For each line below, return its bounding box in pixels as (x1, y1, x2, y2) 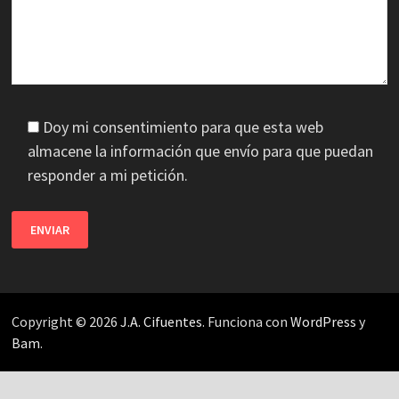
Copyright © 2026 (11, 312, 120, 330)
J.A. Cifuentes (119, 312, 202, 330)
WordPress (289, 312, 356, 330)
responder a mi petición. (27, 164, 188, 185)
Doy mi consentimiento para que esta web (42, 116, 323, 137)
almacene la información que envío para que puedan (27, 140, 373, 161)
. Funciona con (201, 312, 290, 330)
